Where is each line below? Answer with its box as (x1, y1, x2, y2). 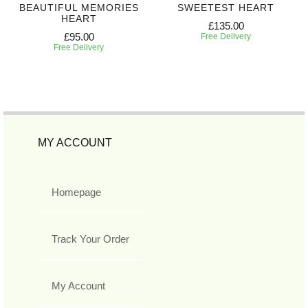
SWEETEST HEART (177, 2, 274, 14)
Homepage (52, 186, 101, 199)
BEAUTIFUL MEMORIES (19, 2, 139, 14)
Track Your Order (52, 233, 129, 245)
